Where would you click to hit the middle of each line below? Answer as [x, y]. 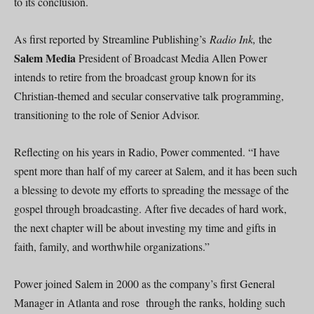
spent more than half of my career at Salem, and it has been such [156, 170]
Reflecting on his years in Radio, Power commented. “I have [147, 151]
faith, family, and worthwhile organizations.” [112, 246]
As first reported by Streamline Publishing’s [112, 39]
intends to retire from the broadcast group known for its [135, 76]
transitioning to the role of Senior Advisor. [107, 114]
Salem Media [45, 57]
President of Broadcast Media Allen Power [171, 57]
